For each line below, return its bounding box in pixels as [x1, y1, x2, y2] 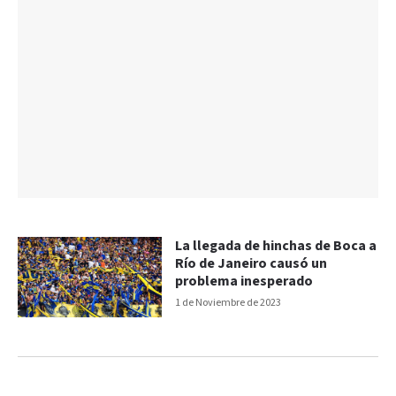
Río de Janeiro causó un [175, 254, 328, 273]
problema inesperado [175, 271, 314, 291]
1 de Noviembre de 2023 [175, 295, 282, 309]
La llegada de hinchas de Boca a [175, 236, 377, 255]
